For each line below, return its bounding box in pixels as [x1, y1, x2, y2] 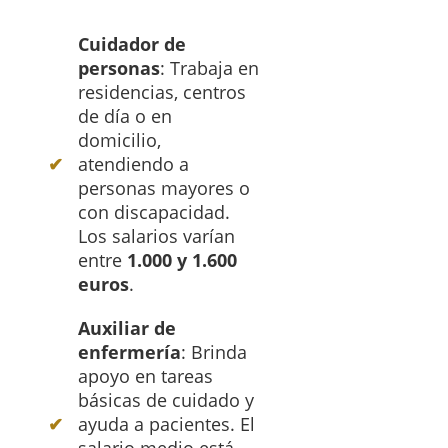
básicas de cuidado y [78, 387, 254, 412]
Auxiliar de [78, 315, 176, 340]
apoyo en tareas [78, 363, 213, 388]
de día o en [78, 103, 172, 128]
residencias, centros [78, 79, 246, 104]
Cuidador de [78, 31, 186, 56]
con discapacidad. [78, 199, 230, 224]
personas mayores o [78, 175, 250, 200]
